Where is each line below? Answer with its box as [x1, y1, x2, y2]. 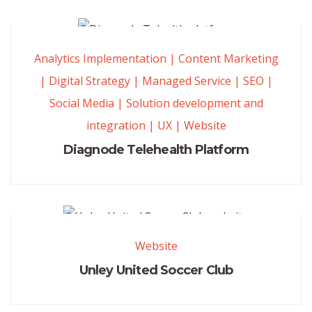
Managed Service [141, 73, 231, 89]
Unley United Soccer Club [79, 263, 233, 279]
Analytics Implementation [33, 51, 166, 67]
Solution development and [125, 95, 263, 111]
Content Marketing [178, 51, 279, 67]
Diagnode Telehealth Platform [63, 142, 249, 158]
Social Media [49, 95, 114, 111]
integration [86, 118, 146, 134]
